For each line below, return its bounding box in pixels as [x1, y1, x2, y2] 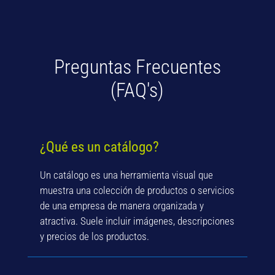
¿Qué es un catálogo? [39, 139, 159, 156]
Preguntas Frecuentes [53, 55, 221, 79]
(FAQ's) [110, 79, 165, 103]
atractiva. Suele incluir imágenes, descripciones [39, 215, 234, 228]
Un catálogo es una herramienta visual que [39, 169, 213, 182]
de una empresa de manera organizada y [39, 199, 204, 212]
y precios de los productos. [39, 230, 149, 243]
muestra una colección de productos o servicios [39, 184, 234, 197]
